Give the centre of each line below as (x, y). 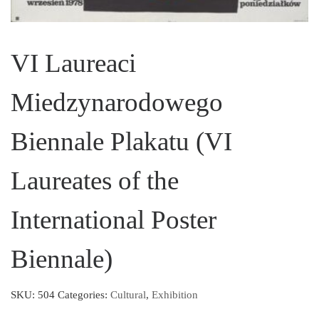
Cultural (128, 294)
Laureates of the (95, 180)
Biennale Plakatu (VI (121, 141)
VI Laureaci (73, 63)
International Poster (114, 219)
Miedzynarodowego (117, 102)
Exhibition (175, 294)
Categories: (84, 294)
